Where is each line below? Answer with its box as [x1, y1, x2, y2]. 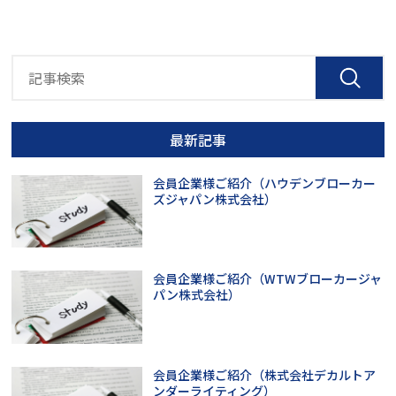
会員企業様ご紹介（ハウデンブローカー [153, 173, 377, 192]
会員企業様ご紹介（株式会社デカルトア [153, 366, 377, 385]
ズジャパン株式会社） [153, 189, 278, 208]
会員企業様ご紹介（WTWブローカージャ [153, 270, 383, 288]
